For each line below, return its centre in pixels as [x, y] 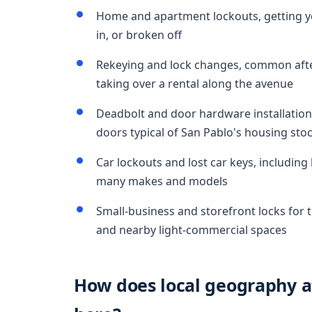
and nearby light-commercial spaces [192, 230]
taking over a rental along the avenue [195, 84]
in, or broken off [139, 35]
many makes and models [162, 181]
